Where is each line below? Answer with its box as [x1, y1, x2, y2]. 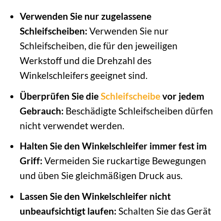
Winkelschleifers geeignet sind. [19, 70, 147, 81]
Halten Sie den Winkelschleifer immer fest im [19, 140, 207, 152]
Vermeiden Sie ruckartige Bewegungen [42, 155, 206, 167]
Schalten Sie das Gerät [116, 205, 211, 217]
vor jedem [160, 90, 204, 102]
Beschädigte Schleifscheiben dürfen [63, 105, 213, 116]
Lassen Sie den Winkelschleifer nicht [19, 190, 171, 202]
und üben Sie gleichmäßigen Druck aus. [19, 170, 183, 182]
